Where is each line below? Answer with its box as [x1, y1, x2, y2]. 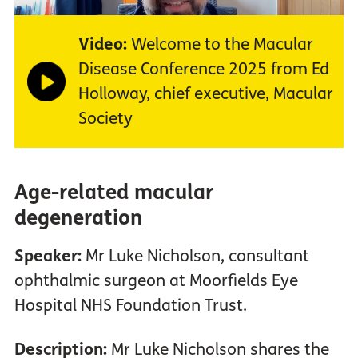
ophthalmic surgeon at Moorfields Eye [14, 270, 298, 291]
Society [78, 108, 133, 129]
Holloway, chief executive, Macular [78, 83, 333, 104]
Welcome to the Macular [126, 34, 313, 54]
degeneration [14, 205, 142, 230]
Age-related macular [14, 179, 213, 205]
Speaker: [14, 245, 86, 266]
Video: [78, 34, 127, 54]
